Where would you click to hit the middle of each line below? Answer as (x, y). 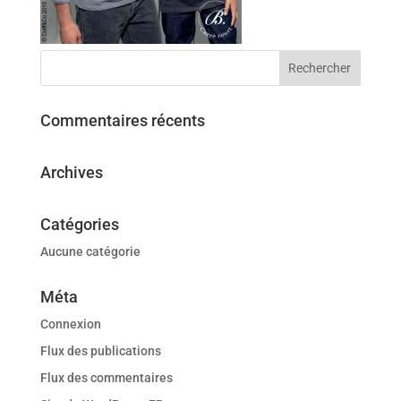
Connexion (70, 324)
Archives (71, 172)
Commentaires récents (122, 120)
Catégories (79, 224)
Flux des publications (100, 351)
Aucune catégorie (90, 252)
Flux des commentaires (106, 378)
